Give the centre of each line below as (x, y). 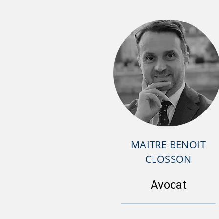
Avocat (168, 185)
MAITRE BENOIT (168, 144)
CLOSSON (168, 159)
